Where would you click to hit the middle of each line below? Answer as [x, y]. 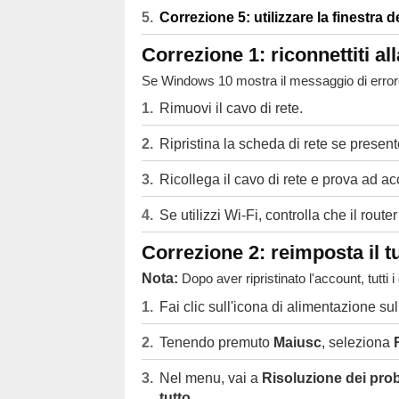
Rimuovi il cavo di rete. [231, 108]
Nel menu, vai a [210, 378]
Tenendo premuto [216, 342]
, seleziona [357, 342]
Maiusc [297, 342]
